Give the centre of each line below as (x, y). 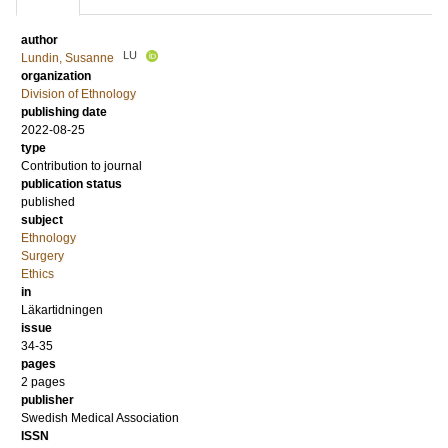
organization (56, 76)
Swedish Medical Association (100, 418)
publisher (47, 400)
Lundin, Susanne (67, 58)
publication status (71, 184)
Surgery (42, 256)
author (39, 40)
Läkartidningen (62, 310)
